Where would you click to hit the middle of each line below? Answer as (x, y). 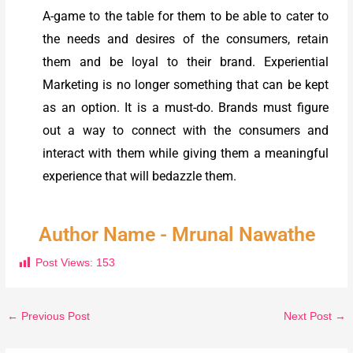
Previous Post (54, 316)
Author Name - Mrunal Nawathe (176, 235)
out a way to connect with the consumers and (186, 131)
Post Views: (65, 263)
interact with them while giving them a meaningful (186, 154)
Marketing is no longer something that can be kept (186, 85)
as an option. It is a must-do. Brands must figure (186, 108)
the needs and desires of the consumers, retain (186, 39)
